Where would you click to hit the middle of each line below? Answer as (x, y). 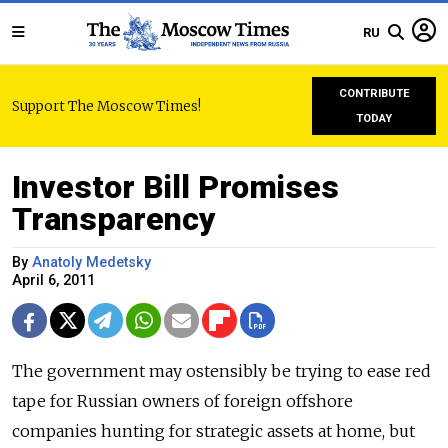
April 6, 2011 (53, 280)
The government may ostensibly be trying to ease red (221, 371)
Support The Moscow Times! (106, 106)
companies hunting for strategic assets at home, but (213, 431)
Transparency (114, 219)
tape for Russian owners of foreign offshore (182, 401)
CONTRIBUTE (374, 93)
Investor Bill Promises (175, 187)
